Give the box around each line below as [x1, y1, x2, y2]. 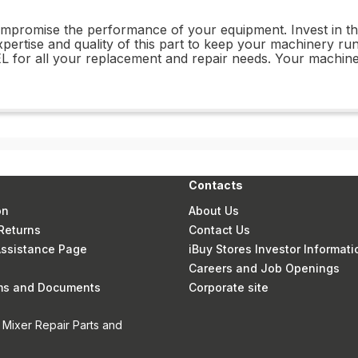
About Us [189, 204, 240, 217]
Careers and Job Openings [189, 261, 340, 275]
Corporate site [189, 280, 269, 294]
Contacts [189, 178, 244, 192]
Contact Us [189, 223, 251, 237]
